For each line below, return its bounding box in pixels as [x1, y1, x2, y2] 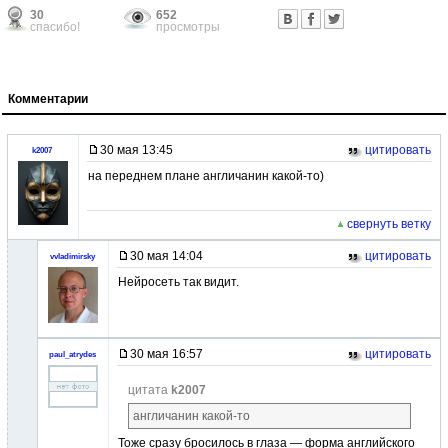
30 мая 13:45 [100, 143, 173, 157]
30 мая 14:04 [130, 249, 203, 263]
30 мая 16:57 [130, 347, 203, 361]
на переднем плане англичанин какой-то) [88, 169, 324, 183]
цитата [128, 383, 171, 397]
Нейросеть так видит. [118, 275, 239, 289]
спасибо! [30, 20, 80, 34]
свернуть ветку [344, 217, 431, 231]
